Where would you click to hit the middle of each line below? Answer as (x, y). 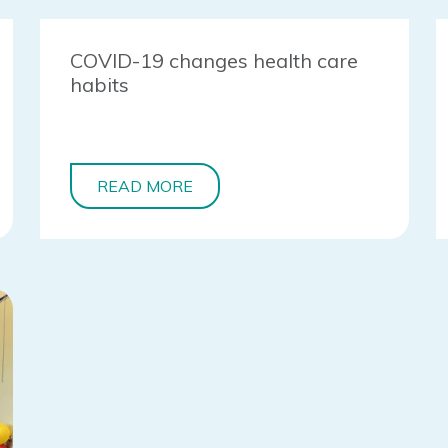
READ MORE (145, 186)
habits (100, 85)
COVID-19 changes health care (214, 61)
